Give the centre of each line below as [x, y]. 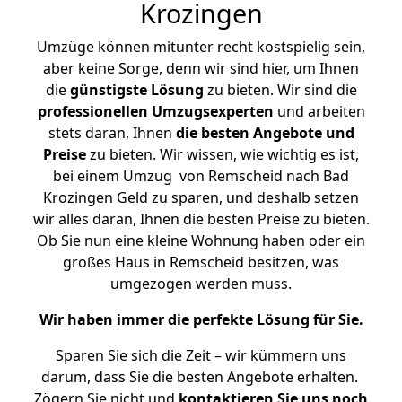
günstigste [108, 90]
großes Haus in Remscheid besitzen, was [201, 262]
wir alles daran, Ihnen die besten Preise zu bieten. [201, 219]
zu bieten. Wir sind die [280, 90]
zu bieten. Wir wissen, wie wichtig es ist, [223, 154]
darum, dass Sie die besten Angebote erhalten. [201, 377]
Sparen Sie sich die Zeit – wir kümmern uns [201, 355]
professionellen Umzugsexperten [155, 111]
